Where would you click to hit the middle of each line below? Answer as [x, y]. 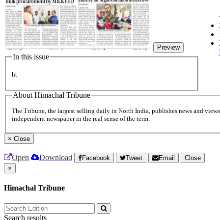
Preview [168, 47]
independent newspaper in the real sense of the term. [81, 119]
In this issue [31, 57]
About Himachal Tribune [52, 95]
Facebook [96, 158]
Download [56, 158]
